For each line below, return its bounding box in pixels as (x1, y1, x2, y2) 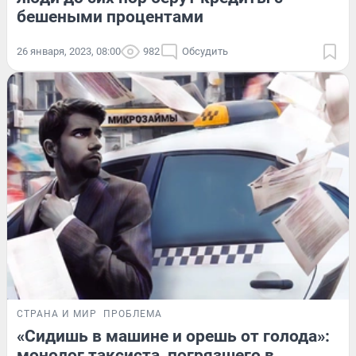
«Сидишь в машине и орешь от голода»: (17, 327, 330, 346)
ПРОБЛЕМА (103, 308, 162, 320)
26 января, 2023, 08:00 (17, 44, 121, 57)
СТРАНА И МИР (17, 308, 97, 320)
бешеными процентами (17, 6, 203, 26)
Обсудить (182, 44, 228, 57)
